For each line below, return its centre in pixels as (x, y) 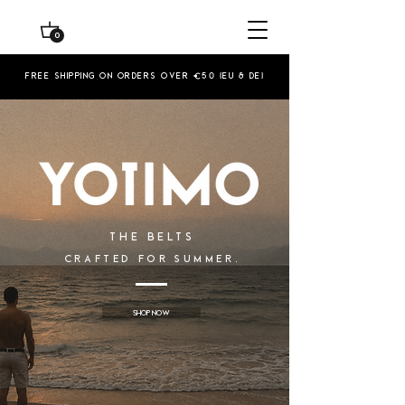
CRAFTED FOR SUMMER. (152, 259)
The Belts (152, 236)
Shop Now (151, 313)
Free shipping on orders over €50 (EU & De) (145, 75)
